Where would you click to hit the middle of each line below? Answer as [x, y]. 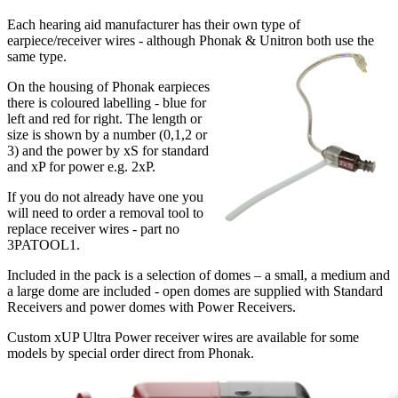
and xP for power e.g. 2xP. [81, 167]
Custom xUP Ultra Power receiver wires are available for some [183, 338]
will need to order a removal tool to [105, 213]
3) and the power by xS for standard [108, 151]
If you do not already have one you [105, 197]
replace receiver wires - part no [93, 229]
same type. [37, 57]
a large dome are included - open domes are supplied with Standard [195, 291]
